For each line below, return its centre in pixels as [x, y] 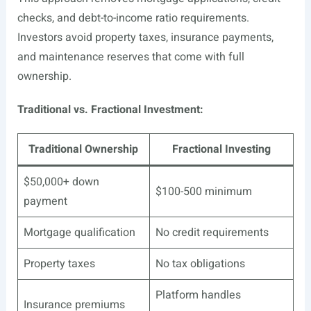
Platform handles [198, 295]
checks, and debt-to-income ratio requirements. [133, 18]
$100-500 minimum [203, 192]
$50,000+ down [61, 182]
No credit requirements [212, 233]
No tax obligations [200, 264]
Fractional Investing [221, 149]
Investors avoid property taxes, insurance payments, [145, 37]
